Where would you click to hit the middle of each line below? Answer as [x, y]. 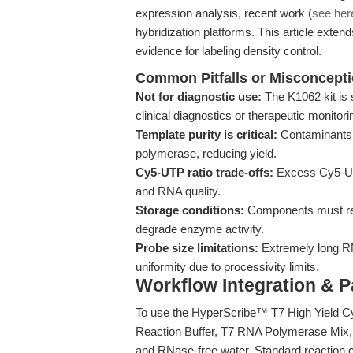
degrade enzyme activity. [200, 229]
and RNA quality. [178, 191]
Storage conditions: [190, 210]
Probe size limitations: [197, 248]
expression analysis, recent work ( [224, 13]
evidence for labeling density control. [229, 51]
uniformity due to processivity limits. [227, 267]
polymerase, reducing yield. [206, 153]
